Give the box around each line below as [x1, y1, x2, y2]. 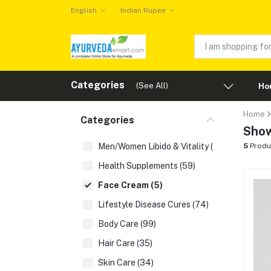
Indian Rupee [120, 6, 166, 15]
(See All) [136, 81, 168, 90]
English [71, 6, 97, 15]
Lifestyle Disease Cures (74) [98, 200, 209, 209]
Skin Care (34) [98, 258, 154, 267]
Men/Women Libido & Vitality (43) [98, 142, 227, 151]
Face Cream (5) [98, 180, 163, 190]
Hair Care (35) [98, 238, 152, 248]
